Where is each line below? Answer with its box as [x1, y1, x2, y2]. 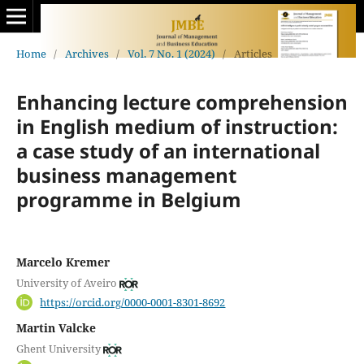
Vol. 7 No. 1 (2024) [127, 45, 215, 61]
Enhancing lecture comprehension [15, 88, 348, 115]
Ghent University [15, 341, 101, 357]
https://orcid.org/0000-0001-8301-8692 [40, 294, 226, 310]
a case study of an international [15, 136, 320, 164]
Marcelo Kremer [15, 253, 110, 270]
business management [15, 161, 236, 188]
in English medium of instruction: [15, 112, 338, 140]
